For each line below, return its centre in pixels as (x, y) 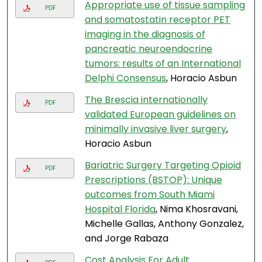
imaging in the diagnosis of (145, 35)
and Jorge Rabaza (126, 239)
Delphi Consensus (125, 78)
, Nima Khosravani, (196, 209)
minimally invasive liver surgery (155, 129)
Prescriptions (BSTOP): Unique (153, 180)
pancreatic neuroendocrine (148, 49)
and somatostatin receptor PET (157, 20)
